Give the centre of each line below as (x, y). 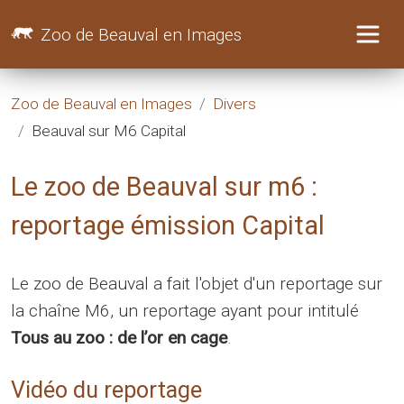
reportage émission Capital (168, 225)
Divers (234, 103)
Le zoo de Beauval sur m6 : (164, 186)
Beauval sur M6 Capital (109, 130)
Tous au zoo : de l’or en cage (119, 337)
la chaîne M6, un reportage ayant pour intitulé (185, 310)
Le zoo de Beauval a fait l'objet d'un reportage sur (197, 283)
